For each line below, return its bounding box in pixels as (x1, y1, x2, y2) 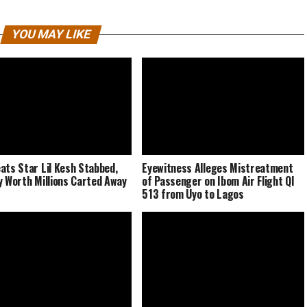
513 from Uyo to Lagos (142, 186, 244, 203)
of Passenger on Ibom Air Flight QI (142, 173, 295, 190)
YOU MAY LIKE (9, 27, 93, 42)
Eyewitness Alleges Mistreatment (142, 160, 293, 177)
